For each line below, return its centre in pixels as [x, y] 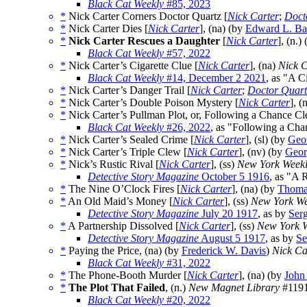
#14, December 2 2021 [215, 78]
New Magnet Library [234, 288]
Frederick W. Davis [224, 251]
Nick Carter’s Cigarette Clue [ [132, 66]
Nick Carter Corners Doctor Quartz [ [147, 16]
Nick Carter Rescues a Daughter [144, 41]
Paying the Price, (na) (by [124, 251]
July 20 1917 [228, 214]
